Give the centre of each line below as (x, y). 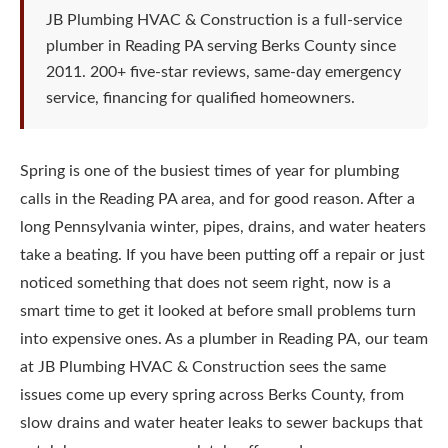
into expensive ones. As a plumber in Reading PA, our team (224, 339)
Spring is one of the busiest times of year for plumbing (209, 171)
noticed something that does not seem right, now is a (205, 283)
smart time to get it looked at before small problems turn (218, 311)
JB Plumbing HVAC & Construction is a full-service (224, 20)
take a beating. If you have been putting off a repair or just (222, 255)
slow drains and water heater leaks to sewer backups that (221, 423)
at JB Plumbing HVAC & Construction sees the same (203, 367)
